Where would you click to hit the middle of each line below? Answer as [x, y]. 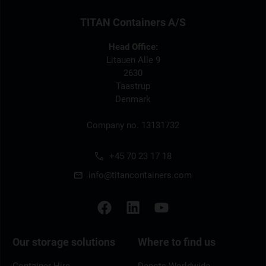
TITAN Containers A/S [133, 22]
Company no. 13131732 [133, 125]
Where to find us [177, 242]
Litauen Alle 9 [133, 60]
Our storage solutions [64, 242]
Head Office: [133, 47]
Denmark [133, 99]
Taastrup [133, 86]
